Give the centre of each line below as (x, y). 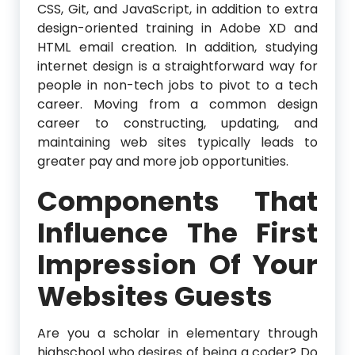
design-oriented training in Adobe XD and (177, 29)
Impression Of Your (177, 265)
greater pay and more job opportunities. (163, 162)
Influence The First (177, 233)
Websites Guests (155, 297)
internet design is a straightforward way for (177, 67)
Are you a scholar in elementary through (177, 334)
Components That (177, 202)
